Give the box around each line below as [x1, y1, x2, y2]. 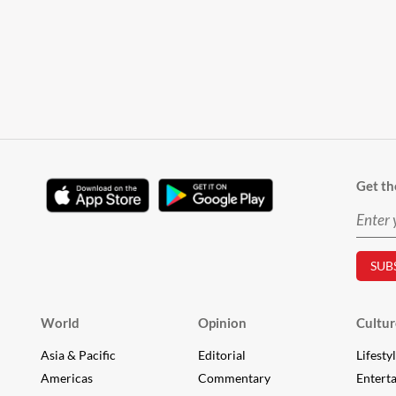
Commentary [198, 369, 270, 385]
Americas [40, 369, 93, 385]
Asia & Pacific [40, 346, 116, 362]
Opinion [198, 314, 247, 331]
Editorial [198, 346, 246, 362]
